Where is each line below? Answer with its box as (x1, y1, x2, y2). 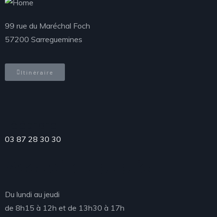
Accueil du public (5, 155, 150, 178)
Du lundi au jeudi (5, 189, 60, 199)
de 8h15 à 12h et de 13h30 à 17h (5, 203, 124, 213)
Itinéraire (21, 69, 53, 76)
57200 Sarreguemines (5, 34, 82, 44)
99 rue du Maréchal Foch (5, 21, 90, 31)
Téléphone (5, 118, 57, 132)
